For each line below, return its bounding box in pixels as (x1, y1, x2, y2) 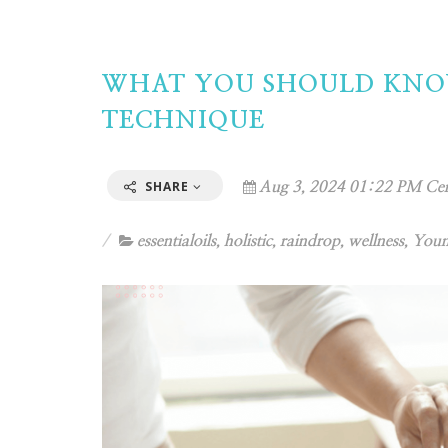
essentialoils (137, 233, 216, 249)
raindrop (280, 233, 340, 249)
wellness (348, 233, 404, 249)
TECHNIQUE (102, 109, 265, 133)
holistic (224, 233, 272, 249)
